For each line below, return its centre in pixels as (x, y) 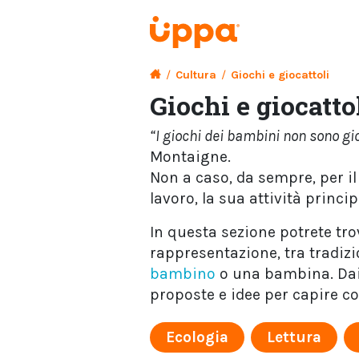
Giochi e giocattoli (280, 75)
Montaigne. (190, 157)
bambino (183, 274)
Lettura (294, 337)
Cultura (196, 75)
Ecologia (197, 337)
